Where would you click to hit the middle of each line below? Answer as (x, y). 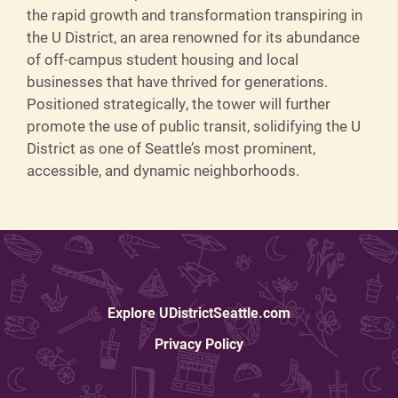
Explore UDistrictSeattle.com (199, 312)
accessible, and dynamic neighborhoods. (163, 170)
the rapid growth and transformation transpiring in (195, 15)
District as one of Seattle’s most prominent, (171, 148)
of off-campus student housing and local (163, 59)
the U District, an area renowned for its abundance (193, 37)
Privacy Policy (199, 343)
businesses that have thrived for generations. (177, 81)
